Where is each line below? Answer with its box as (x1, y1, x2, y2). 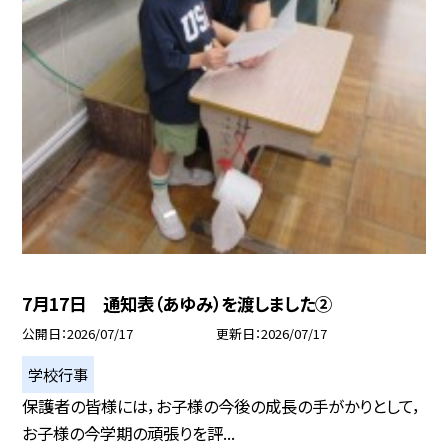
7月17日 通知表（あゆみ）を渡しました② (22, 290, 333, 316)
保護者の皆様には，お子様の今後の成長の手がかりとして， (22, 393, 422, 418)
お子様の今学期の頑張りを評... (22, 420, 236, 445)
